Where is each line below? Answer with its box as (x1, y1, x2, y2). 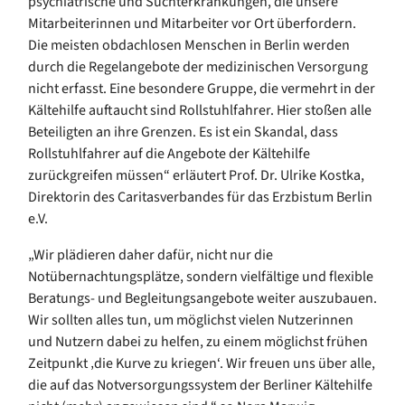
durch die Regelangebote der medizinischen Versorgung (28, 56, 368, 77)
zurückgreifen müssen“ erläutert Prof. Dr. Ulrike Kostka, (28, 165, 364, 185)
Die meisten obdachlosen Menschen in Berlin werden (28, 34, 350, 55)
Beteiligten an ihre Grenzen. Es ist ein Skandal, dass (28, 121, 338, 142)
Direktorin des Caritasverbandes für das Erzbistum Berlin (28, 186, 372, 207)
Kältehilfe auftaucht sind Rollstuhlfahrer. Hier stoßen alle (28, 99, 372, 120)
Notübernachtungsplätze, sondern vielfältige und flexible (28, 266, 373, 287)
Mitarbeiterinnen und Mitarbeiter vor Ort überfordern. (28, 13, 356, 33)
